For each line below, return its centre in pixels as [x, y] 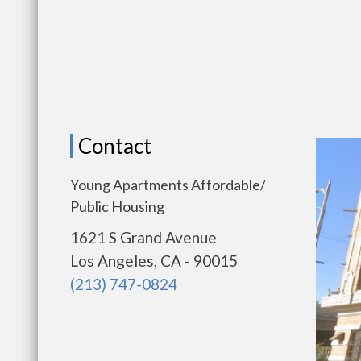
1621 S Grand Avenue [143, 237]
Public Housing [117, 206]
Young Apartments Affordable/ [168, 185]
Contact [115, 146]
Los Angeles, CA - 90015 [154, 261]
